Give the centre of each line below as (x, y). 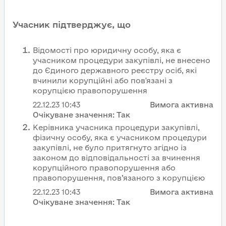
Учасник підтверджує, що (72, 24)
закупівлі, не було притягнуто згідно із (110, 148)
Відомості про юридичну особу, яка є (107, 50)
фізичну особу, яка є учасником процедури (120, 137)
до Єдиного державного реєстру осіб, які (115, 70)
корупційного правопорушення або (104, 168)
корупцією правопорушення (90, 91)
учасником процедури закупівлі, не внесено (122, 60)
